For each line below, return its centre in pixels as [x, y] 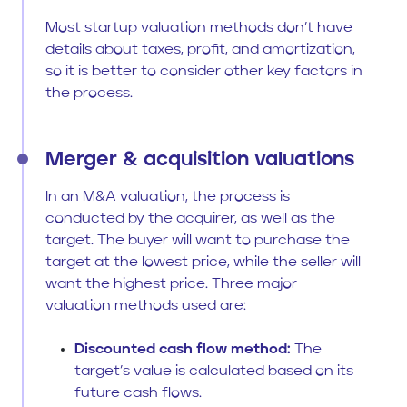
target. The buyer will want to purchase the [198, 240]
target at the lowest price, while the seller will [203, 262]
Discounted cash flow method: [183, 349]
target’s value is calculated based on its [214, 371]
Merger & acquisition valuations [200, 159]
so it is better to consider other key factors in [204, 71]
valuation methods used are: [146, 306]
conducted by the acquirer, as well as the [190, 218]
